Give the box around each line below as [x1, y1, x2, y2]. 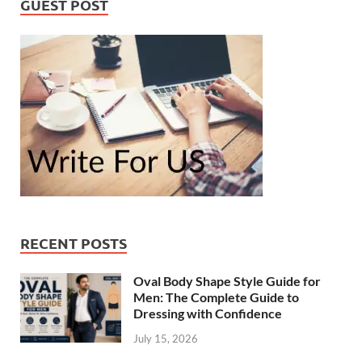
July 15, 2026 [133, 332, 198, 346]
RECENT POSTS [20, 233, 127, 252]
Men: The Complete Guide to [133, 288, 299, 305]
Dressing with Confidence [133, 305, 282, 321]
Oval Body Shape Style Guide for [133, 272, 321, 288]
